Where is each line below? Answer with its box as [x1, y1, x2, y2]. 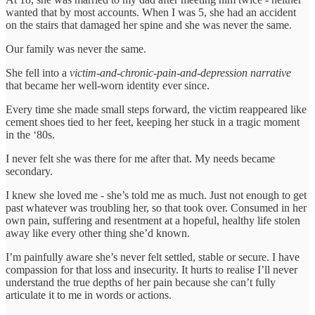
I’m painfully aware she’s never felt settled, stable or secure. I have [6, 250, 300, 263]
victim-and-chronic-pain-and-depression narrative [70, 66, 291, 79]
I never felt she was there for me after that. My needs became [6, 152, 275, 165]
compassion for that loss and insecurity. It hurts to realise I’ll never [6, 263, 297, 276]
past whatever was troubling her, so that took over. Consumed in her [6, 201, 307, 214]
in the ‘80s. [6, 128, 55, 141]
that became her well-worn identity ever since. [6, 79, 210, 91]
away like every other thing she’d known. [6, 226, 190, 239]
